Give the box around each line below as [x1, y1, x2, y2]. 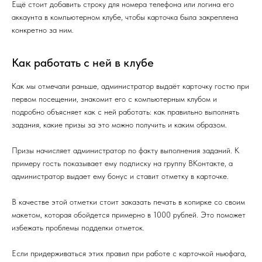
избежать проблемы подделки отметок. [12, 223, 144, 232]
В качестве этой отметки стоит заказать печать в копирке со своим [12, 197, 245, 206]
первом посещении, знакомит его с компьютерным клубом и [12, 94, 217, 104]
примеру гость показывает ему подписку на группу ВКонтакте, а [12, 158, 233, 168]
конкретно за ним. [12, 25, 74, 35]
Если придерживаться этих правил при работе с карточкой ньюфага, [12, 249, 246, 258]
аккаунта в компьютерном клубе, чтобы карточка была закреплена [12, 12, 238, 22]
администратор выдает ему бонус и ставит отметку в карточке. [12, 171, 229, 181]
